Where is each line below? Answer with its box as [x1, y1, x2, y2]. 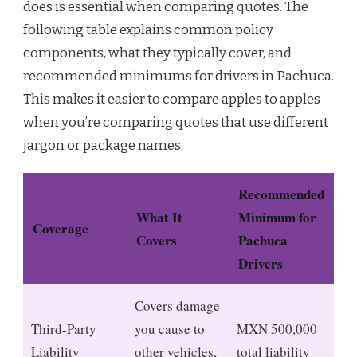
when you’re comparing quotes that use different [23, 114, 328, 131]
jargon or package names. [23, 137, 183, 155]
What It [136, 207, 182, 228]
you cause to [135, 320, 205, 339]
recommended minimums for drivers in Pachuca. [23, 68, 334, 85]
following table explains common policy [23, 22, 273, 39]
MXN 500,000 [237, 320, 317, 339]
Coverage [33, 218, 88, 239]
